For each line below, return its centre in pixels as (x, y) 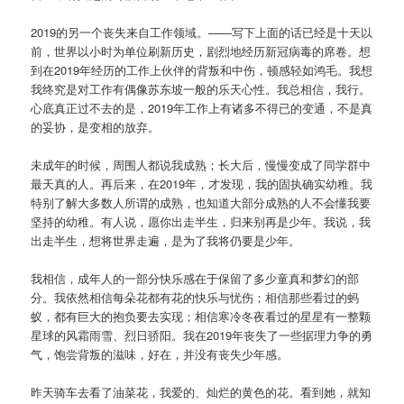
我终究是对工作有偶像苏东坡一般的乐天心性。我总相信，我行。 (201, 88)
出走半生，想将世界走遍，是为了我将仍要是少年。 (166, 240)
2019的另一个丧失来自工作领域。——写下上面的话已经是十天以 (202, 32)
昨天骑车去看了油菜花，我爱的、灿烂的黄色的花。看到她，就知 (201, 392)
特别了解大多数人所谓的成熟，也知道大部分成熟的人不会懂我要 (201, 202)
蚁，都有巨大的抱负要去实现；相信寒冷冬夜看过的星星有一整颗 (201, 316)
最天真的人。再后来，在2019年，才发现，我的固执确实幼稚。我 (202, 183)
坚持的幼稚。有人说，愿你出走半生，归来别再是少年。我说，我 (201, 221)
